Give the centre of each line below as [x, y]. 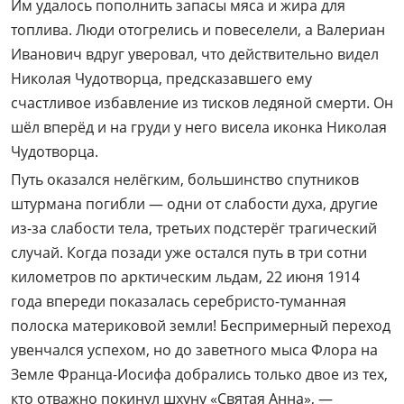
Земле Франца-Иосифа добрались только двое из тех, [199, 375]
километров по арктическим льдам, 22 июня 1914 [185, 277]
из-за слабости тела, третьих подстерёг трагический [194, 229]
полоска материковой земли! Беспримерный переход [201, 326]
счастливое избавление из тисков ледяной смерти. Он [202, 103]
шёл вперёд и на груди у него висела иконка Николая [199, 128]
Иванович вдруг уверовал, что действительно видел [195, 55]
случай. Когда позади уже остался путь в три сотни [189, 253]
